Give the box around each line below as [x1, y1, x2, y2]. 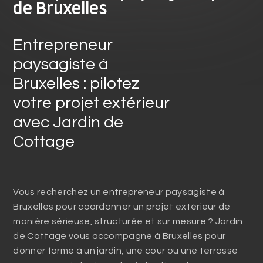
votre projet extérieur [13, 95, 170, 112]
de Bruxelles [13, 1, 108, 18]
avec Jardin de [13, 114, 124, 131]
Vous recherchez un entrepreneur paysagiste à [13, 187, 225, 197]
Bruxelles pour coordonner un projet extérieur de [13, 202, 231, 212]
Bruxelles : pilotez [13, 75, 140, 93]
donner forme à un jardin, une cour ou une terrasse [13, 246, 238, 256]
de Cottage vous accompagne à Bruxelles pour [13, 231, 226, 241]
